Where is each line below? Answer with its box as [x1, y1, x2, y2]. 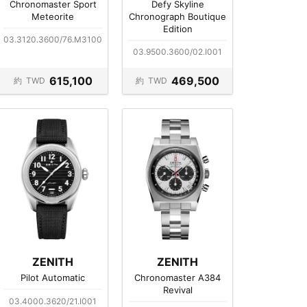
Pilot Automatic [21, 272, 85, 284]
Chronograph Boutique [129, 10, 226, 22]
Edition [162, 23, 193, 34]
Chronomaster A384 [134, 272, 221, 284]
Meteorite [32, 10, 74, 22]
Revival [162, 284, 193, 296]
